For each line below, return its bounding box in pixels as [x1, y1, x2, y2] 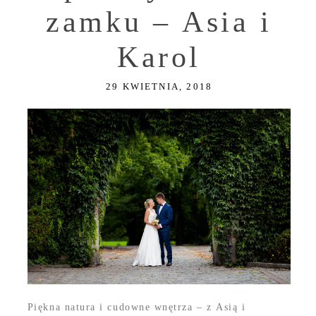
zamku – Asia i [46, 6, 272, 39]
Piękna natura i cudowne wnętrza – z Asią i [27, 302, 246, 313]
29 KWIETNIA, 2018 [106, 81, 212, 92]
